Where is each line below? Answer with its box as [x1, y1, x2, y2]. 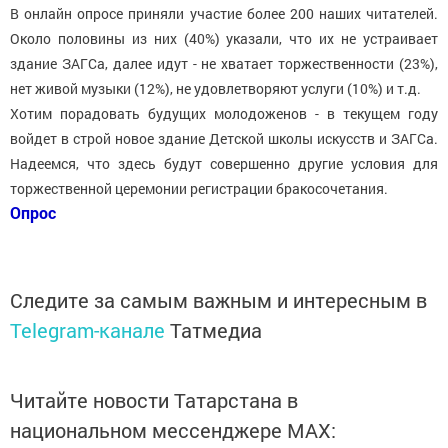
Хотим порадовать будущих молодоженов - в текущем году [10, 104, 438, 124]
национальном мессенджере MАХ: [10, 417, 336, 444]
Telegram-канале [10, 317, 165, 344]
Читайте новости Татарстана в [10, 387, 298, 414]
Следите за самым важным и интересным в [10, 287, 427, 314]
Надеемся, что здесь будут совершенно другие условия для [10, 154, 438, 174]
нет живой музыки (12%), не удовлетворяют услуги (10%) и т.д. [10, 79, 421, 99]
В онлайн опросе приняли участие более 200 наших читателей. [10, 4, 438, 24]
